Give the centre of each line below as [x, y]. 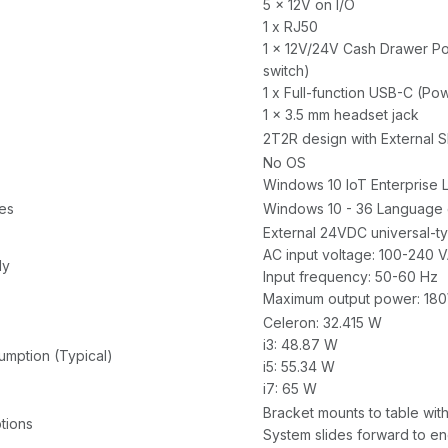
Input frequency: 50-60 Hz [350, 277]
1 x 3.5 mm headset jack [341, 115]
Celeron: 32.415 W [322, 323]
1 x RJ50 [290, 27]
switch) [286, 71]
